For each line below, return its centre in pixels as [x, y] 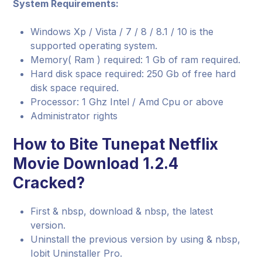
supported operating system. [94, 46]
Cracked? [49, 183]
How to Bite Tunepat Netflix [116, 144]
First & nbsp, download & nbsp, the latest [122, 211]
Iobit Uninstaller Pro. [77, 253]
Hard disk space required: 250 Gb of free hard [133, 74]
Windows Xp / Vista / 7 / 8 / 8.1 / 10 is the [122, 32]
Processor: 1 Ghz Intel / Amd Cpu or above [127, 102]
